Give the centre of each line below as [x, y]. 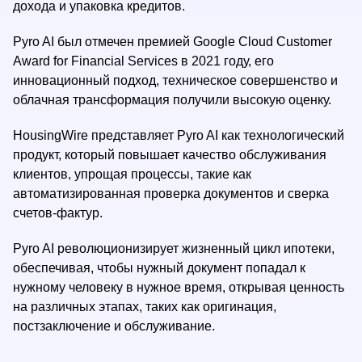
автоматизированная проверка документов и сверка [171, 194]
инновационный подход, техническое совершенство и [175, 80]
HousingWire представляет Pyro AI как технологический [179, 135]
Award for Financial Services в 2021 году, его [143, 61]
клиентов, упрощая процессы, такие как [132, 174]
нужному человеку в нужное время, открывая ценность [179, 287]
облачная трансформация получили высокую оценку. [172, 100]
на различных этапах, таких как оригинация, [145, 307]
